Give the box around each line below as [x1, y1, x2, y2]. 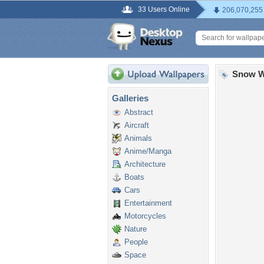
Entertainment [124, 199, 172, 207]
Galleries [112, 93, 148, 103]
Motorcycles [124, 212, 166, 220]
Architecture [124, 160, 166, 169]
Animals [124, 134, 152, 143]
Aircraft [124, 121, 149, 130]
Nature [124, 225, 147, 233]
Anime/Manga [124, 147, 171, 156]
